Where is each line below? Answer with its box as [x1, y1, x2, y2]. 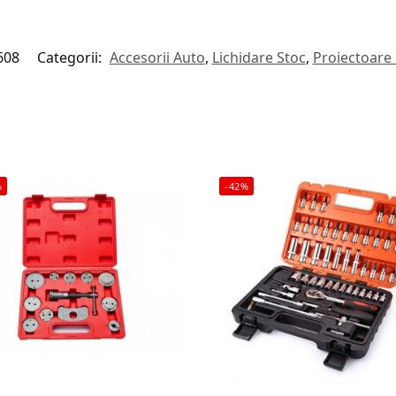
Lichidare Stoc [211, 47, 306, 67]
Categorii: [36, 47, 105, 67]
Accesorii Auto [109, 47, 205, 67]
